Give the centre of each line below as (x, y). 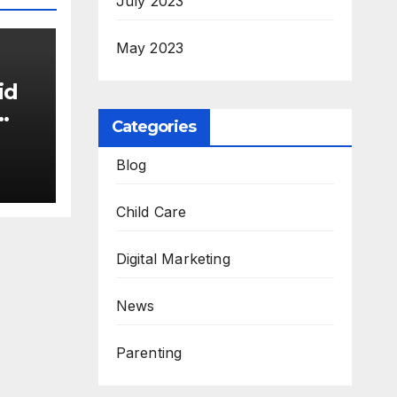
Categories (154, 127)
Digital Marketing (173, 259)
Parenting (149, 353)
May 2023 (150, 48)
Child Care (151, 212)
